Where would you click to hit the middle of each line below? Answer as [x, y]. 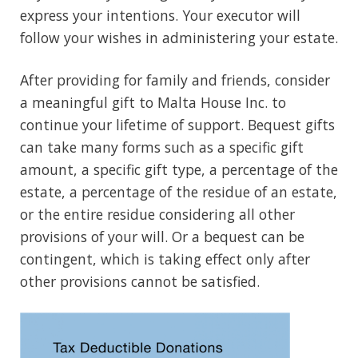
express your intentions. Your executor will [160, 16]
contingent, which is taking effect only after [165, 259]
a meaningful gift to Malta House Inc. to [153, 103]
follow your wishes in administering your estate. [179, 38]
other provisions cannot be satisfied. [140, 282]
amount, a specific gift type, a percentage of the [179, 170]
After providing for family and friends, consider [175, 80]
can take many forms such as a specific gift [162, 147]
